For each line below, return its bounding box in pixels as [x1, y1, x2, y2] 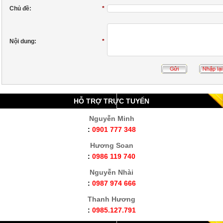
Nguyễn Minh [89, 114, 134, 122]
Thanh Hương [88, 195, 135, 203]
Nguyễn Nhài [90, 168, 133, 176]
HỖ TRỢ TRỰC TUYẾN [74, 97, 149, 105]
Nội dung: [9, 38, 36, 45]
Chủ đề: [9, 5, 31, 12]
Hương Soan [90, 141, 133, 149]
